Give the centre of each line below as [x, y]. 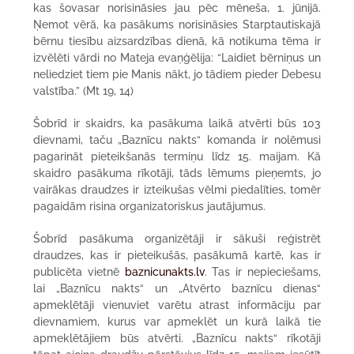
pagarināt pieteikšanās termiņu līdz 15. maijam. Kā [177, 157]
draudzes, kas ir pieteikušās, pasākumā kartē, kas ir [177, 256]
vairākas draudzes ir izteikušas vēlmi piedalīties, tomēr [177, 190]
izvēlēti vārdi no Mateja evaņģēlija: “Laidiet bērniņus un [177, 58]
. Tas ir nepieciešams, [262, 272]
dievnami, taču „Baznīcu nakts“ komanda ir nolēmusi [177, 140]
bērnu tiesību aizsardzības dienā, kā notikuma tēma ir [177, 41]
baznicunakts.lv [164, 272]
